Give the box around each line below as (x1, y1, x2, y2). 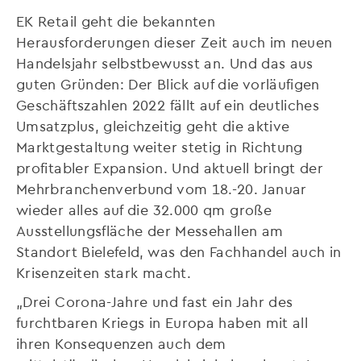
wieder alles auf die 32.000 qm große (16, 200, 272, 218)
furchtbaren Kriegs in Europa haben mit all (16, 313, 309, 330)
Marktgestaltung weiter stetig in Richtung (16, 137, 303, 155)
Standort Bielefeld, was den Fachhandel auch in (16, 242, 342, 259)
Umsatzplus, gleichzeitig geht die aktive (16, 116, 290, 134)
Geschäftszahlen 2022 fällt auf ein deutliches (16, 95, 320, 113)
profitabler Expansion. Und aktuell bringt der (16, 158, 324, 176)
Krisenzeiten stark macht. (16, 263, 191, 280)
